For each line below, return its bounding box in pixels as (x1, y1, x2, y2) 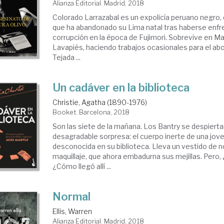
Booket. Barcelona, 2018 (52, 107, 130, 116)
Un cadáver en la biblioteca (52, 80, 190, 94)
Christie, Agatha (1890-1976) (52, 97, 147, 106)
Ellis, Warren (52, 206, 92, 215)
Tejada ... (52, 52, 81, 61)
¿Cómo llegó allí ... (52, 161, 111, 170)
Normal (52, 189, 91, 203)
